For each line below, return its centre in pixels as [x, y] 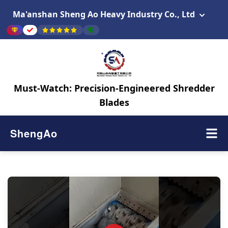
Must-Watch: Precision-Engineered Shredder [114, 88]
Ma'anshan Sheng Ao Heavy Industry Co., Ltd [104, 14]
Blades [114, 102]
